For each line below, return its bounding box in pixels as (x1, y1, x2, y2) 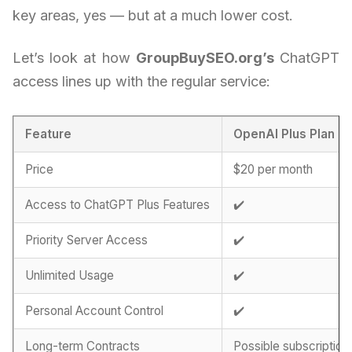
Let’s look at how (13, 49, 136, 67)
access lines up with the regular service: (13, 73, 270, 90)
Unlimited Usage (25, 268, 115, 284)
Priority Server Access (25, 233, 148, 248)
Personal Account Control (25, 303, 164, 319)
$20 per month (233, 162, 313, 178)
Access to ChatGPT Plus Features (25, 197, 211, 213)
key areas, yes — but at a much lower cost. (13, 7, 293, 24)
